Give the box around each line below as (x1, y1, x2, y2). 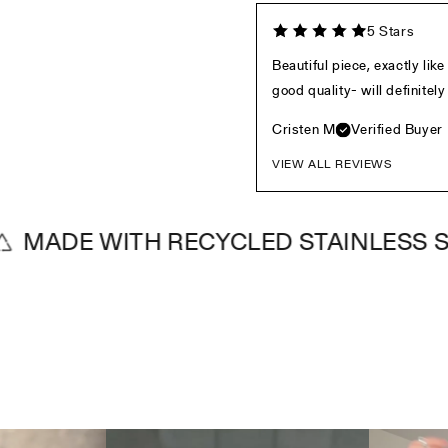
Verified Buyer (351, 119, 443, 140)
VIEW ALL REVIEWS (272, 155, 393, 173)
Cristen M (272, 119, 336, 140)
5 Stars (367, 21, 415, 42)
